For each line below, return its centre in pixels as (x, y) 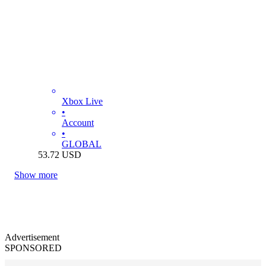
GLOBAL (82, 144)
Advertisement (32, 237)
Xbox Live (82, 101)
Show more (36, 175)
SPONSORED (33, 248)
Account (78, 122)
